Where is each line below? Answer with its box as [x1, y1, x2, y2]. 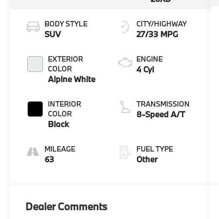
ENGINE [136, 54, 163, 64]
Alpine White [48, 73, 96, 84]
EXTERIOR [48, 54, 84, 64]
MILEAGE [44, 144, 76, 153]
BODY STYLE [44, 19, 88, 28]
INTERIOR [48, 99, 82, 109]
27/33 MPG [136, 28, 178, 39]
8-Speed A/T [136, 109, 185, 119]
